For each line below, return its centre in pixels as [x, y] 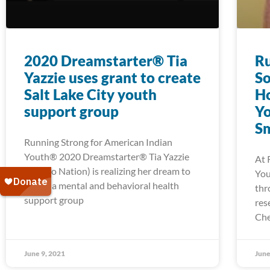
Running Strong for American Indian [98, 142]
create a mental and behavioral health [102, 186]
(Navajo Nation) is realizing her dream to [107, 171]
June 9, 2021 [45, 254]
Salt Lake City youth [90, 95]
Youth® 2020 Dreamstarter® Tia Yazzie [107, 157]
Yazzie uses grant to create [112, 78]
